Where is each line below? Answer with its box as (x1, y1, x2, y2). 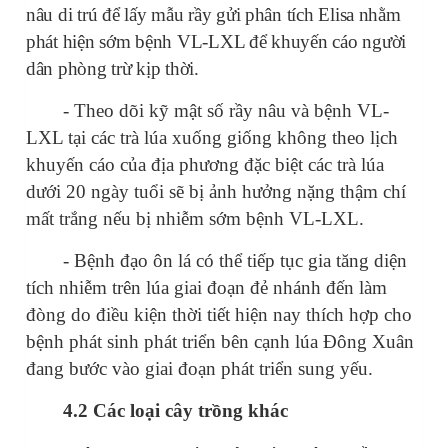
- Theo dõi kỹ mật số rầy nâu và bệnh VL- (63, 99, 390, 121)
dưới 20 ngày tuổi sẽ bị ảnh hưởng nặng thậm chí (26, 180, 406, 202)
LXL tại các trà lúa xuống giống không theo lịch (26, 126, 398, 148)
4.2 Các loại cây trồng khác (63, 399, 289, 421)
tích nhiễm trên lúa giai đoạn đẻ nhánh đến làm (26, 276, 387, 298)
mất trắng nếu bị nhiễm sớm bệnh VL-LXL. (26, 207, 364, 229)
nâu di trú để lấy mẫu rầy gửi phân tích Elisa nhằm (26, 3, 401, 25)
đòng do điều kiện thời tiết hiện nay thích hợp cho (26, 303, 412, 325)
